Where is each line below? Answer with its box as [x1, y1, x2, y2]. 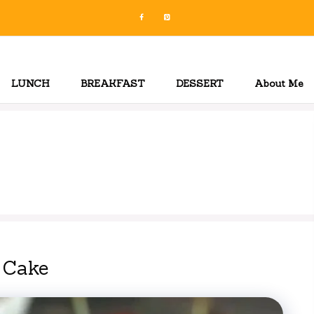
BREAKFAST [81, 77, 145, 90]
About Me [254, 77, 303, 90]
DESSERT [176, 77, 224, 90]
